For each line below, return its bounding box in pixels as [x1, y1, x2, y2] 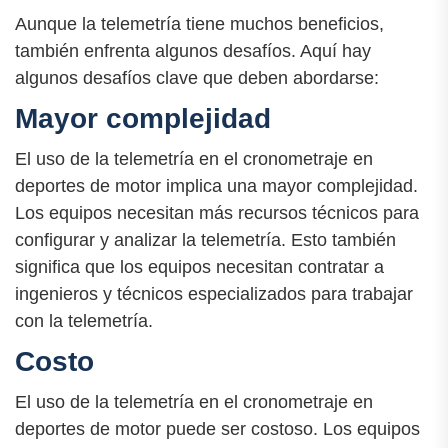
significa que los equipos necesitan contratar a [15, 256, 384, 277]
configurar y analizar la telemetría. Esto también [15, 229, 396, 250]
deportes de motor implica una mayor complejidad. [15, 175, 418, 196]
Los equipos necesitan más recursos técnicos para [15, 202, 419, 223]
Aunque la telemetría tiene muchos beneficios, [15, 13, 384, 34]
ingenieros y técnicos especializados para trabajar [15, 283, 413, 304]
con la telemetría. [15, 310, 153, 331]
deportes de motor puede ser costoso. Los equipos [15, 418, 420, 439]
